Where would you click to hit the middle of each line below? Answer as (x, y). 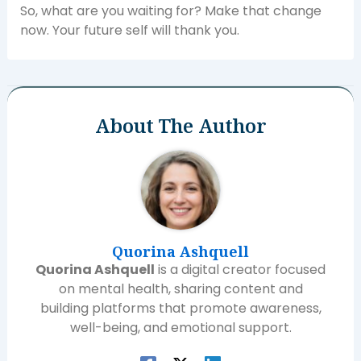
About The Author (180, 125)
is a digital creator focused (240, 269)
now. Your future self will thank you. (129, 30)
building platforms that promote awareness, (180, 308)
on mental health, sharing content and (180, 288)
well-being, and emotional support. (180, 327)
